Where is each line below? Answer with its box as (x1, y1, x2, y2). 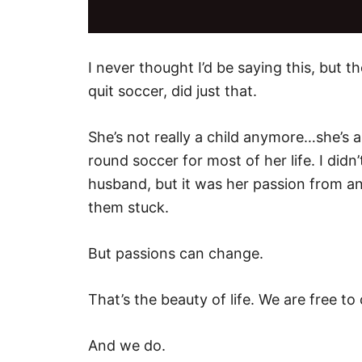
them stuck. (88, 199, 169, 216)
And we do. (88, 337, 170, 354)
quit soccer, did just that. (88, 82, 257, 99)
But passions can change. (88, 245, 267, 262)
